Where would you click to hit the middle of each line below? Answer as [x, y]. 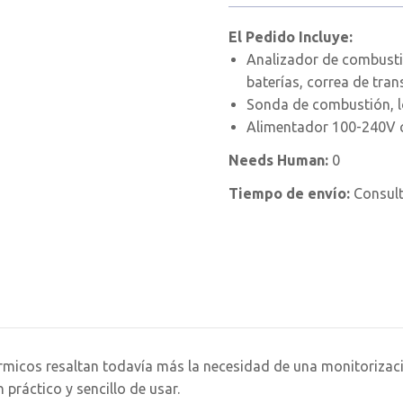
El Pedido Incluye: [291, 37]
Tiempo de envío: [291, 193]
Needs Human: [280, 160]
